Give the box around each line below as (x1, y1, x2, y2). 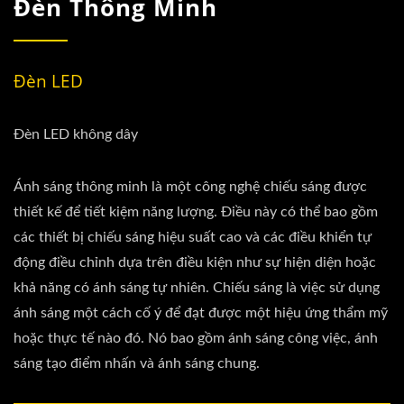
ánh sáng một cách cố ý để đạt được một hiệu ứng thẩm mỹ (14, 306, 388, 320)
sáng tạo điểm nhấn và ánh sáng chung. (14, 356, 260, 371)
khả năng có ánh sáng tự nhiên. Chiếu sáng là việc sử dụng (14, 280, 380, 295)
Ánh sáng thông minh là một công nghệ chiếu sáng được (14, 179, 367, 194)
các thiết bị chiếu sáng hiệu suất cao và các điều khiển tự (14, 230, 372, 244)
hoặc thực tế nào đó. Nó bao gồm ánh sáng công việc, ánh (14, 331, 378, 345)
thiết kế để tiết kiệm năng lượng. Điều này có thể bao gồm (14, 205, 378, 219)
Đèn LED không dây (14, 127, 138, 142)
